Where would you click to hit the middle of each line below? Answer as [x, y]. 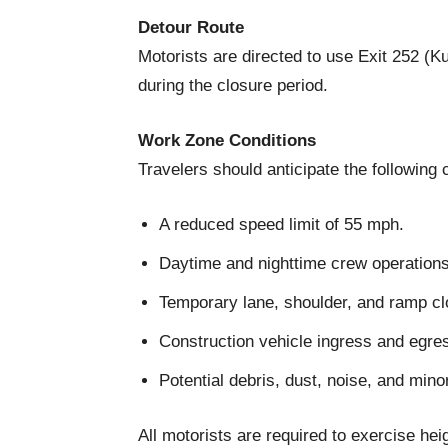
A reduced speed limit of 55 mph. [281, 224]
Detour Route [191, 27]
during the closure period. [233, 85]
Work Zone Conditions [227, 140]
